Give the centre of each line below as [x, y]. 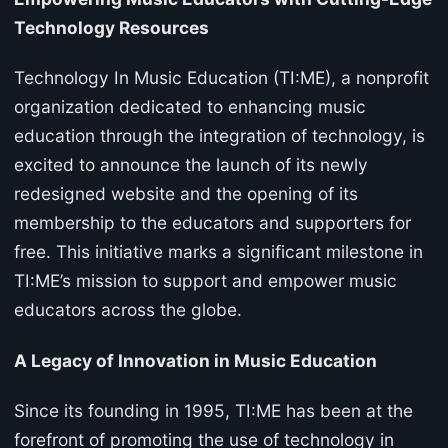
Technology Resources [111, 27]
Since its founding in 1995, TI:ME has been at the [213, 411]
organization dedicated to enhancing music [190, 107]
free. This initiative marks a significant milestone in [218, 252]
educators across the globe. [128, 310]
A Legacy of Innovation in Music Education [195, 360]
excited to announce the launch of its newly [191, 165]
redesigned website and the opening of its [186, 194]
